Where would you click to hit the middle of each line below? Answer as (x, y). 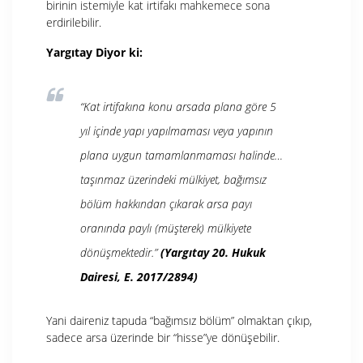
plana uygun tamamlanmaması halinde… (181, 155)
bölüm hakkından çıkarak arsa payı (166, 203)
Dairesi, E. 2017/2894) (139, 276)
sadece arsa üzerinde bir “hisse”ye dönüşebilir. (163, 337)
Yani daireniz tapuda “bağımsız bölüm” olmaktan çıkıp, (179, 320)
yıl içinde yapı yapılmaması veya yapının (177, 130)
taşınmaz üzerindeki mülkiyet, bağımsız (173, 179)
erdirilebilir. (74, 22)
